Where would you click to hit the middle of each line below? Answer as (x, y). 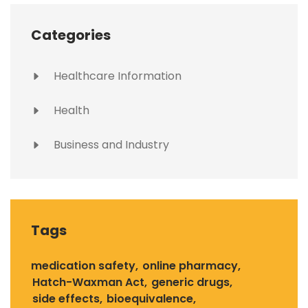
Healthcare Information (116, 76)
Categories (71, 35)
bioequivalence (150, 298)
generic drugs (190, 282)
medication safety (83, 265)
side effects (66, 298)
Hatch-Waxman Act (88, 282)
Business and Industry (110, 144)
